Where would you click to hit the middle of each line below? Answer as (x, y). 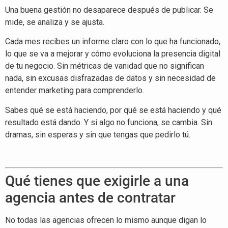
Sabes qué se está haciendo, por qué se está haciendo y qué (113, 110)
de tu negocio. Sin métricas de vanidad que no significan (105, 66)
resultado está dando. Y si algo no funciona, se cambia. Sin (109, 122)
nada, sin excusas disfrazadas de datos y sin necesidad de (110, 78)
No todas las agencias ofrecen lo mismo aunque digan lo (106, 220)
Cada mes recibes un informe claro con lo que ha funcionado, (113, 42)
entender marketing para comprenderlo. (75, 91)
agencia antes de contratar (90, 198)
